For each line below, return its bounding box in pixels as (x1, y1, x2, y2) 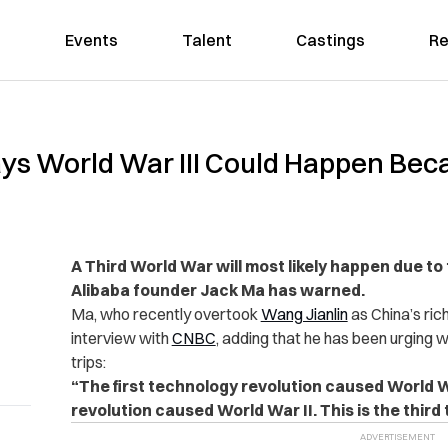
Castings (295, 30, 365, 50)
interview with (70, 328, 172, 348)
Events (64, 30, 118, 50)
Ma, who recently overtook (70, 304, 261, 324)
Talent (181, 30, 232, 50)
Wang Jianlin (260, 304, 348, 324)
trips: (70, 352, 106, 372)
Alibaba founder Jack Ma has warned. (70, 280, 365, 300)
